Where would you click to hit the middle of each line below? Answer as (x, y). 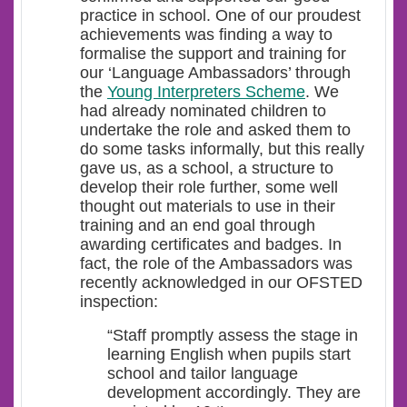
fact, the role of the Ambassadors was (216, 263)
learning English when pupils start (229, 354)
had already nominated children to (203, 110)
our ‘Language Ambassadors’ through (215, 72)
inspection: (119, 301)
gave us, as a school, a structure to (207, 168)
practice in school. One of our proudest (220, 15)
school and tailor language (203, 373)
